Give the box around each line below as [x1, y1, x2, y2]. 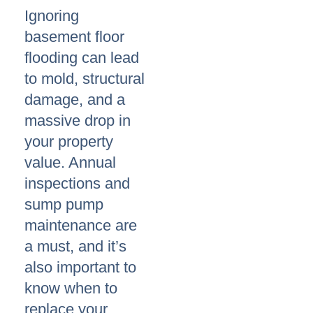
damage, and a [24, 91, 125, 109]
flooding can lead [24, 49, 139, 67]
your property [24, 133, 113, 151]
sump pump [24, 196, 103, 214]
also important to [24, 259, 136, 277]
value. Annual [24, 154, 116, 172]
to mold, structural [24, 70, 145, 88]
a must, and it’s [24, 238, 126, 256]
